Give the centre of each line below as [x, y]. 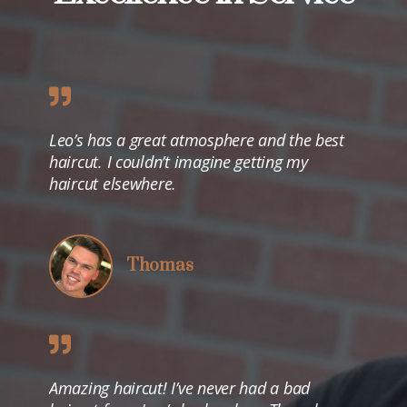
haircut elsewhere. [113, 183]
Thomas [160, 265]
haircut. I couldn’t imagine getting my [179, 161]
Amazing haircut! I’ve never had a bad [180, 387]
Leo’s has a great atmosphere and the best [197, 139]
